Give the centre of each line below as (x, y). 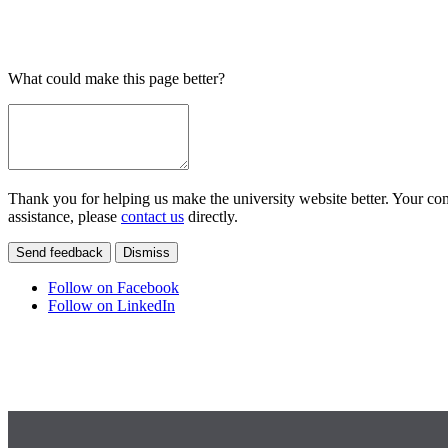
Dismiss (146, 253)
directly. (211, 217)
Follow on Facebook (113, 288)
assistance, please (64, 217)
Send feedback (59, 253)
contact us (152, 217)
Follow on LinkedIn (111, 306)
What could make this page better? (116, 79)
